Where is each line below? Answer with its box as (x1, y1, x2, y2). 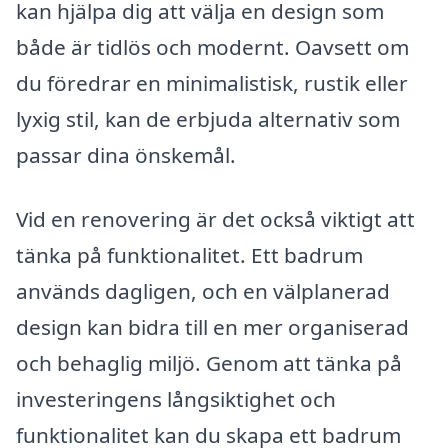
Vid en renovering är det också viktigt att (16, 205, 415, 234)
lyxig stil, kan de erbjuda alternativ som (16, 105, 400, 134)
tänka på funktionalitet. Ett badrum (16, 241, 363, 270)
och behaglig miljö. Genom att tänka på (16, 349, 402, 378)
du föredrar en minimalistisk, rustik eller (16, 69, 408, 98)
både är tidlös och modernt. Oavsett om (16, 33, 409, 62)
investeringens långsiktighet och (16, 385, 336, 414)
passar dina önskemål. (16, 141, 236, 170)
